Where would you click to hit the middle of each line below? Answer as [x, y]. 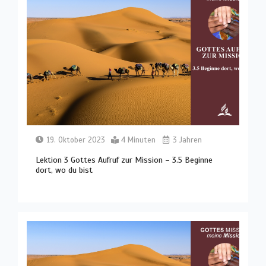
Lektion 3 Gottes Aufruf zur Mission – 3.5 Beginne [124, 160]
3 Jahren [186, 140]
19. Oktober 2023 [76, 140]
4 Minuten [139, 140]
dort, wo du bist [64, 170]
